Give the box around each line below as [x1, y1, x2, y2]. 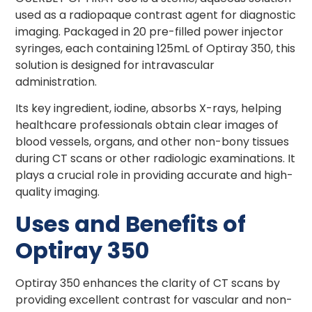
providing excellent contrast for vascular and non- [15, 291, 293, 308]
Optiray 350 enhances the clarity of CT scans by [15, 274, 281, 291]
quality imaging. [15, 184, 100, 201]
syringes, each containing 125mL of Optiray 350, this [15, 40, 296, 56]
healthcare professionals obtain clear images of [15, 117, 279, 134]
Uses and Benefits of [15, 208, 247, 240]
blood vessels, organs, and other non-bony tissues [15, 134, 290, 150]
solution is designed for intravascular [15, 56, 215, 73]
